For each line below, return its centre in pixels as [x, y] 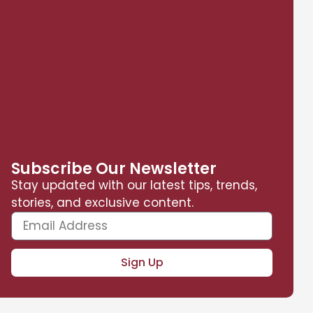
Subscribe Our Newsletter [114, 168]
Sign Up [142, 262]
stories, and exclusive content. [103, 202]
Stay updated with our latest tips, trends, [134, 185]
